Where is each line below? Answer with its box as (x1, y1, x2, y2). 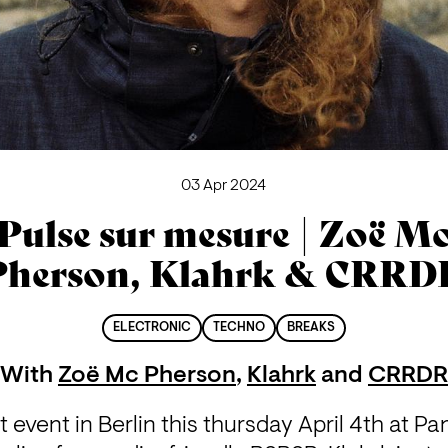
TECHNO (212, 322, 265, 335)
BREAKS (287, 322, 336, 335)
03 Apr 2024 (181, 177, 267, 194)
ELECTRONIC (112, 322, 191, 335)
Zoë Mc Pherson (57, 364, 236, 389)
